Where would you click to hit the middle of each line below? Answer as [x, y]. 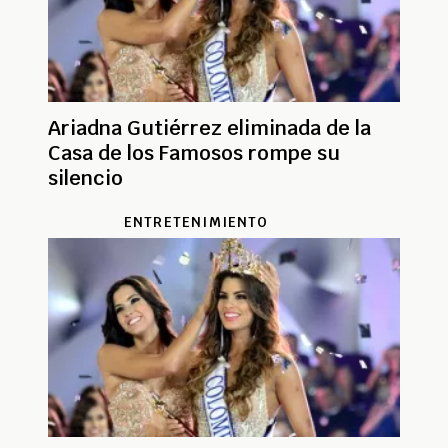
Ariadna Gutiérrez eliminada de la [209, 128]
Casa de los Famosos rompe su [194, 153]
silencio [85, 178]
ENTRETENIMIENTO [196, 222]
